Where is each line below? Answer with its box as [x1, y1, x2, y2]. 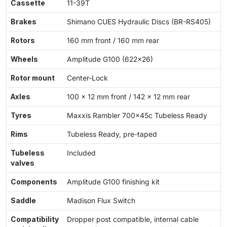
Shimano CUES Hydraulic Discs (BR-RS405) [67, 18, 211, 26]
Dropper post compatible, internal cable [67, 215, 199, 224]
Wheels [11, 55, 38, 64]
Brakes [11, 18, 36, 26]
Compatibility [11, 215, 59, 224]
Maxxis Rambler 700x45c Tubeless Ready [67, 111, 207, 120]
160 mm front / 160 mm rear [67, 36, 159, 45]
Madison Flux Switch [67, 197, 135, 205]
